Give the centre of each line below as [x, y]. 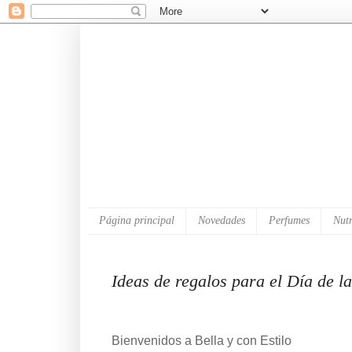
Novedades [222, 221]
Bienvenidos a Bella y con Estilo [202, 341]
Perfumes [289, 221]
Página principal [137, 221]
